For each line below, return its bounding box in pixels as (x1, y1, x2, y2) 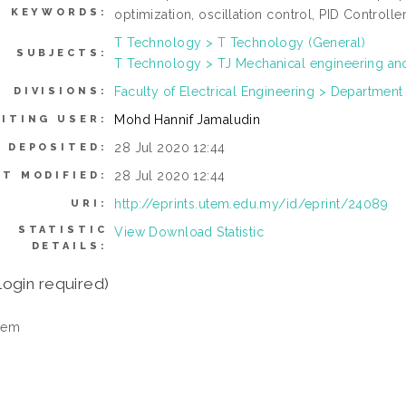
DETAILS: (31, 240, 108, 252)
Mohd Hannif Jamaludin (114, 112, 261, 127)
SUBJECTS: (15, 47, 108, 59)
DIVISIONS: (13, 85, 108, 97)
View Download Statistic (114, 225, 265, 239)
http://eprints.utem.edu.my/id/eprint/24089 (114, 197, 389, 211)
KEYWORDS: (10, 6, 108, 18)
